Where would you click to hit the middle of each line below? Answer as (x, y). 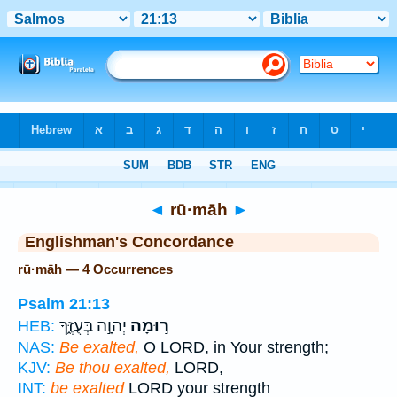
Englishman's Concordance (129, 242)
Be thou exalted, (113, 367)
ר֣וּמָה (148, 326)
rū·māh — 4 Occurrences (95, 269)
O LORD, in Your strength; (234, 347)
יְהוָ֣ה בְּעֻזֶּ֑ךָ (93, 326)
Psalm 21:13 (64, 304)
